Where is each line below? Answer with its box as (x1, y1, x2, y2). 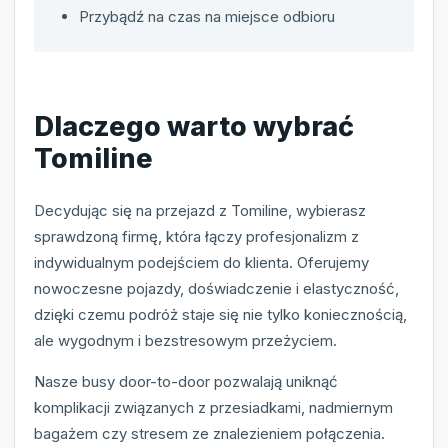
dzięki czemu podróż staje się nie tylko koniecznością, (34, 304, 407, 324)
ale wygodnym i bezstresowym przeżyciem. (34, 330, 337, 350)
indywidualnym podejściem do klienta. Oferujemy (34, 252, 369, 272)
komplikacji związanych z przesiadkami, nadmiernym (34, 397, 393, 417)
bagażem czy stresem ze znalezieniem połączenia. (34, 423, 385, 443)
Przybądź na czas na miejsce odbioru (79, 6, 335, 26)
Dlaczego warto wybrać (34, 110, 354, 144)
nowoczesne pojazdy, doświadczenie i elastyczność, (34, 278, 399, 298)
